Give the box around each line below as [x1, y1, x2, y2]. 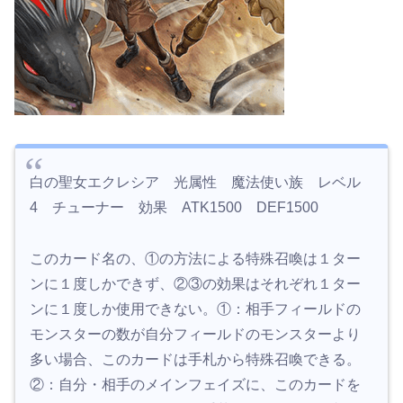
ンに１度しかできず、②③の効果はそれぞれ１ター [30, 276, 361, 292]
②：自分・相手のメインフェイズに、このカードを [30, 377, 361, 393]
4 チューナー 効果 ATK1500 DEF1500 [30, 200, 318, 216]
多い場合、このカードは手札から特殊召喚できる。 [30, 352, 361, 368]
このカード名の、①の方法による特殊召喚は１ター [30, 251, 361, 267]
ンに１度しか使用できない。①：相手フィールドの [30, 301, 361, 318]
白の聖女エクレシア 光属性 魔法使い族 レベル [30, 175, 361, 191]
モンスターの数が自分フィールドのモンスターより [30, 327, 361, 343]
